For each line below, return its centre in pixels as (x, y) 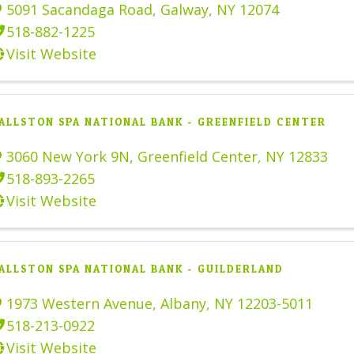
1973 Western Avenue (79, 303)
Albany (183, 303)
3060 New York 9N (68, 156)
